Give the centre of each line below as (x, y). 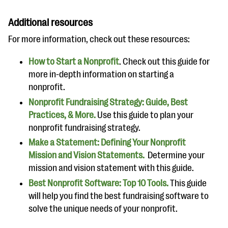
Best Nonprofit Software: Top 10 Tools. (98, 183)
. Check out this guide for (164, 62)
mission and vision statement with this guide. (113, 168)
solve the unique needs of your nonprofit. (104, 208)
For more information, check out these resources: (101, 39)
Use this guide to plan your (145, 115)
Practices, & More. (62, 115)
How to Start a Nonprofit (74, 62)
